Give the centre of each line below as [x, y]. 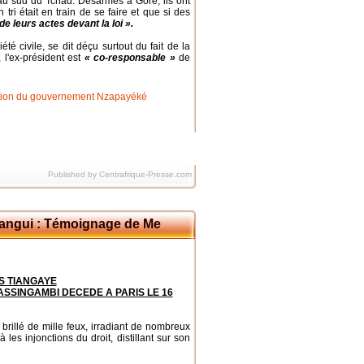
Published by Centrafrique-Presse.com [120, 174]
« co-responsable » [130, 58]
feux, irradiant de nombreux [128, 327]
